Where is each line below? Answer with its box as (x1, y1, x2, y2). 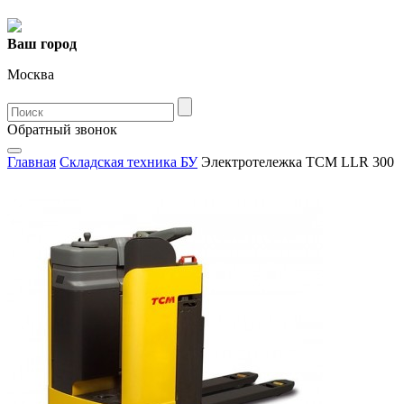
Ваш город (7, 36, 77, 51)
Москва (7, 67, 54, 82)
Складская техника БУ (60, 154, 197, 170)
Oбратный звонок (7, 122, 117, 137)
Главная (7, 154, 56, 170)
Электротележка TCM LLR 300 (197, 154, 394, 170)
